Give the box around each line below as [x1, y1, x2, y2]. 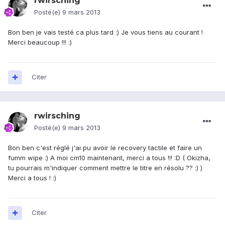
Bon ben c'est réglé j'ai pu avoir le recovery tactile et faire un [8, 144, 202, 152]
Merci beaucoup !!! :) [8, 38, 72, 47]
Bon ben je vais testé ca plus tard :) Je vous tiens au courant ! [8, 28, 203, 37]
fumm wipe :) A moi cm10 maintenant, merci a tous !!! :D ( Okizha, [8, 154, 210, 162]
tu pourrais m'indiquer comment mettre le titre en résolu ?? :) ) [8, 164, 202, 172]
